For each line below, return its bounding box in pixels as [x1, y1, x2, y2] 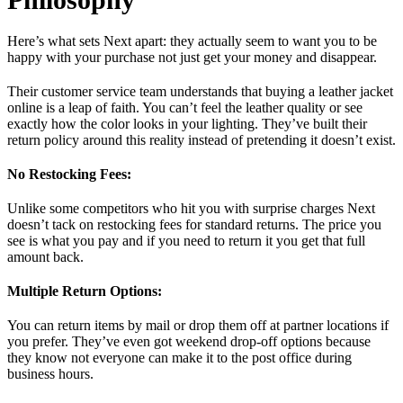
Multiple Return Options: [7, 282, 162, 299]
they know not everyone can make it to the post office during [7, 349, 352, 365]
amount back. [7, 248, 84, 264]
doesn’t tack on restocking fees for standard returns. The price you [7, 216, 381, 232]
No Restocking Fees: [7, 166, 131, 182]
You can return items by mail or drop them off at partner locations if [7, 317, 389, 333]
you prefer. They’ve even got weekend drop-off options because [7, 333, 371, 349]
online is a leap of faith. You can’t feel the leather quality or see [7, 99, 363, 115]
